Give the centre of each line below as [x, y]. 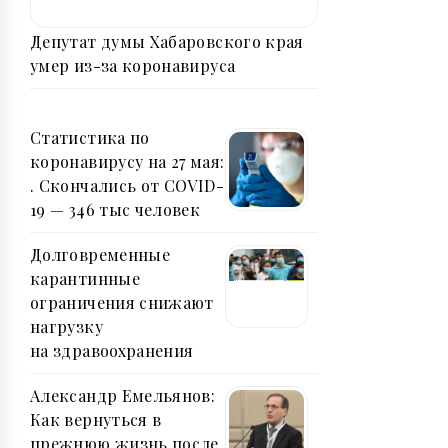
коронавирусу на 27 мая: [127, 162]
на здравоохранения [112, 351]
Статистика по [90, 138]
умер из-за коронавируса [133, 66]
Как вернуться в [96, 420]
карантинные [85, 279]
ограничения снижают [122, 303]
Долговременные [100, 255]
